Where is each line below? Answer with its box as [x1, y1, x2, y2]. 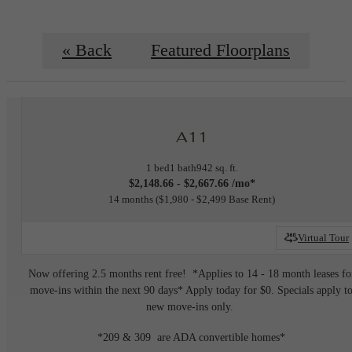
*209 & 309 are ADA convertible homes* [97, 330, 286, 343]
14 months [108, 192, 153, 205]
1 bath [169, 161, 196, 174]
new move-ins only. [146, 300, 237, 313]
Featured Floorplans [151, 41, 290, 60]
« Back [62, 41, 112, 60]
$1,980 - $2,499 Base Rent [159, 192, 272, 205]
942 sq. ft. [196, 161, 238, 174]
